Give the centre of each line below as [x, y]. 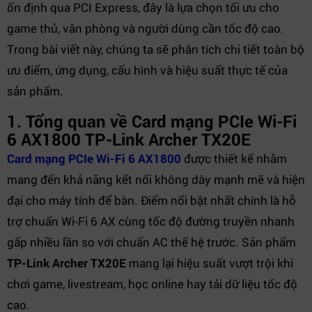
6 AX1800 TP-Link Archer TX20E [129, 139]
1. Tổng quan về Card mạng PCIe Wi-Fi [152, 121]
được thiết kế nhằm [234, 158]
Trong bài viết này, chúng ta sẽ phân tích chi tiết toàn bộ [156, 49]
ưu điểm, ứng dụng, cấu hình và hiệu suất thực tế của [147, 70]
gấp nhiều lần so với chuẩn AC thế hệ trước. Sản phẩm [151, 242]
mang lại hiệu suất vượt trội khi [210, 263]
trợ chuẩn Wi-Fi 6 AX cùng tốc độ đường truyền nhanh [151, 221]
